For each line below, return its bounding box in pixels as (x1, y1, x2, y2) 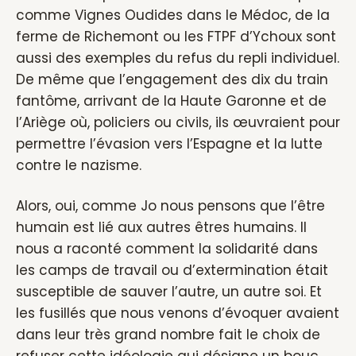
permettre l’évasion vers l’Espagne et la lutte (16, 134, 323, 153)
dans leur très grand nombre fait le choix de (16, 325, 320, 344)
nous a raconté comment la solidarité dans (16, 239, 318, 258)
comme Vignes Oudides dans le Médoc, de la (16, 6, 330, 25)
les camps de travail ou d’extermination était (16, 261, 328, 280)
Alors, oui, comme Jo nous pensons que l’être (16, 196, 325, 215)
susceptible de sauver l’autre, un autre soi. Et (16, 282, 322, 301)
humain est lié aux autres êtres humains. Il (16, 218, 307, 237)
